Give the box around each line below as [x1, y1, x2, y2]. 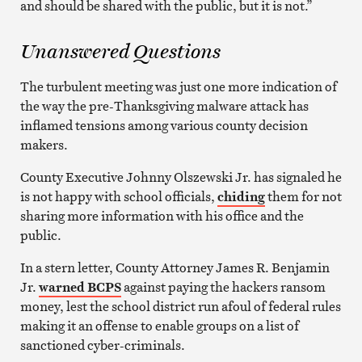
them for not [264, 187, 342, 205]
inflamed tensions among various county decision [19, 116, 308, 134]
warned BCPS [38, 277, 121, 296]
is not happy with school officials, [19, 187, 217, 205]
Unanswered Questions [19, 37, 221, 65]
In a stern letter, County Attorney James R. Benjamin [19, 258, 330, 276]
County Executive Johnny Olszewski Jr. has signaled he [19, 167, 342, 186]
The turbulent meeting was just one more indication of [19, 77, 337, 95]
